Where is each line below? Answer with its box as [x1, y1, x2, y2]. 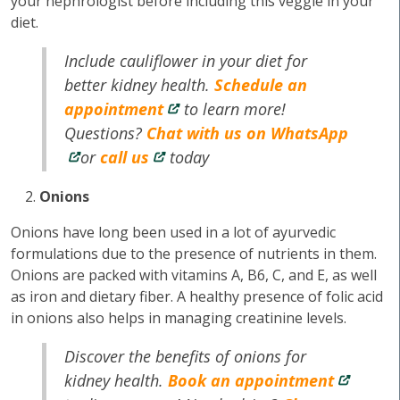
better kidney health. [64, 74, 215, 96]
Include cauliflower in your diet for [64, 50, 308, 71]
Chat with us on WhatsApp [146, 122, 349, 144]
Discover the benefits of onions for [64, 346, 307, 367]
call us [100, 146, 150, 168]
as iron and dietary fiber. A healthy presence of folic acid [11, 287, 383, 306]
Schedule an [214, 74, 308, 96]
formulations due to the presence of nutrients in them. [11, 244, 377, 263]
